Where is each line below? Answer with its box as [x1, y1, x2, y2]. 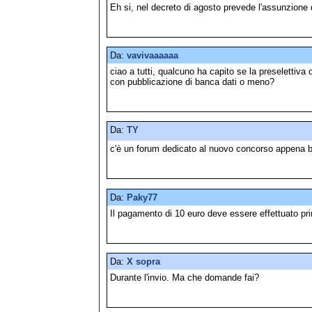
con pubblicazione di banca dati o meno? [110, 76, 274, 87]
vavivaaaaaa [127, 49, 178, 61]
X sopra [127, 256, 160, 267]
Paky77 [127, 192, 157, 203]
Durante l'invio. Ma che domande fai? [110, 272, 259, 283]
